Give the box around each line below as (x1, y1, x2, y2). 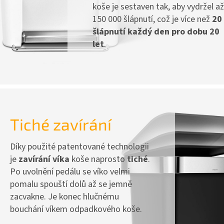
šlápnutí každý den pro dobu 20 (92, 25, 220, 38)
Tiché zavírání (10, 114, 111, 133)
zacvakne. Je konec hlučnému (10, 190, 119, 203)
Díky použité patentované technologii (10, 140, 149, 153)
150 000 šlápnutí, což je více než (92, 12, 212, 25)
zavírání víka (18, 152, 71, 165)
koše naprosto (71, 152, 127, 165)
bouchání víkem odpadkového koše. (10, 202, 142, 215)
